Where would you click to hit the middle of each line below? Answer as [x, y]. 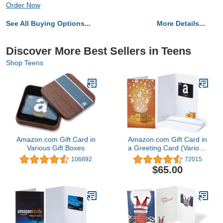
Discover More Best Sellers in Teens [99, 51]
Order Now [23, 5]
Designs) [167, 157]
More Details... [181, 24]
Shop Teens [25, 63]
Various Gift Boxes [56, 148]
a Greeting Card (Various [167, 148]
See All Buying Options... [48, 24]
